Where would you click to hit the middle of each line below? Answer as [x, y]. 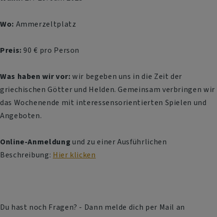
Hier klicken [74, 155]
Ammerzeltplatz [45, 24]
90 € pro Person [51, 50]
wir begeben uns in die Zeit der [126, 77]
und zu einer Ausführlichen [119, 142]
